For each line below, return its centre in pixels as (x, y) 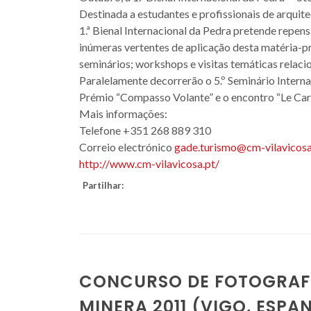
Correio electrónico (127, 147)
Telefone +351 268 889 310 (145, 130)
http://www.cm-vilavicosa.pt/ (149, 163)
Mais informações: (123, 114)
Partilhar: (103, 185)
